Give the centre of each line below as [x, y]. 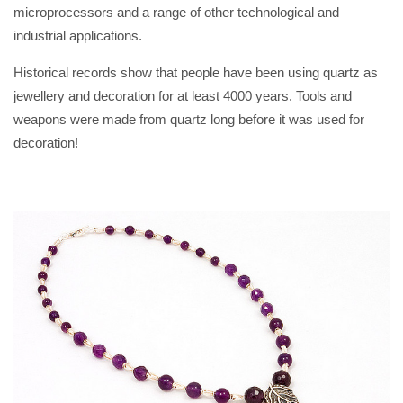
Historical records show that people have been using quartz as [196, 72]
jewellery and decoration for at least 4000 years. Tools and [183, 95]
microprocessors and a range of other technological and [176, 12]
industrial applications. [78, 35]
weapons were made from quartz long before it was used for [189, 119]
